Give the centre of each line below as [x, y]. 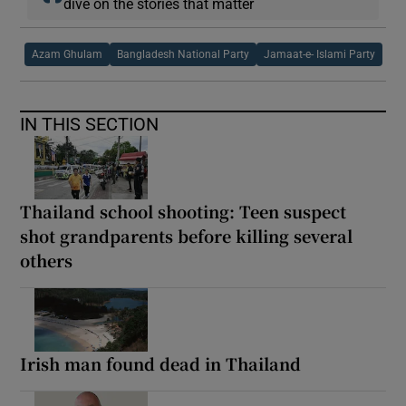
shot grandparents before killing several [187, 235]
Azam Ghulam [67, 54]
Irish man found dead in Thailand [161, 363]
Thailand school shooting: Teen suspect [184, 211]
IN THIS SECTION [90, 124]
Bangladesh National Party [183, 54]
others [47, 260]
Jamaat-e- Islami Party [319, 54]
